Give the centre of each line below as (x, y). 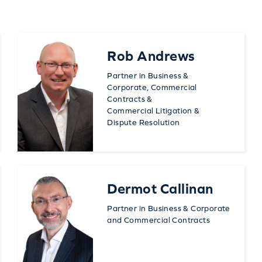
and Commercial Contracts (158, 220)
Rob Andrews (151, 56)
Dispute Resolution (144, 122)
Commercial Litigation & (154, 111)
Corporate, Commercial (152, 87)
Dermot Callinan (160, 189)
